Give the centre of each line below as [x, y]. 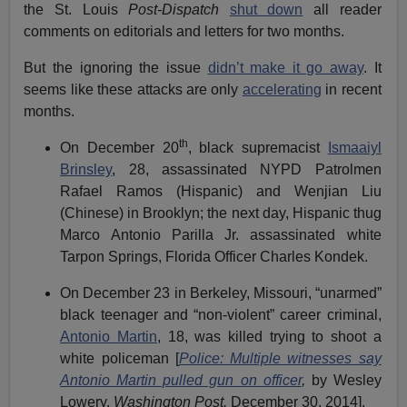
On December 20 [119, 147]
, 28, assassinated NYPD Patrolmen [247, 169]
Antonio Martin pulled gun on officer [181, 380]
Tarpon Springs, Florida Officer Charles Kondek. [214, 256]
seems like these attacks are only [133, 89]
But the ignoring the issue [116, 67]
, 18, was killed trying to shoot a [269, 336]
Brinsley [86, 169]
